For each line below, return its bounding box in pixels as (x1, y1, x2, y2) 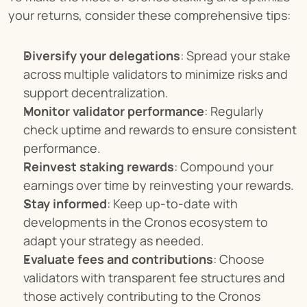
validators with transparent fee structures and (23, 269, 285, 286)
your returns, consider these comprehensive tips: (8, 7, 291, 23)
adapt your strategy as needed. (23, 232, 204, 249)
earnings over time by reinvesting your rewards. (23, 177, 294, 193)
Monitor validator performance (23, 103, 204, 119)
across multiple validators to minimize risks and (23, 66, 288, 82)
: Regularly (204, 103, 264, 119)
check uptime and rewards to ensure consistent (23, 121, 297, 138)
